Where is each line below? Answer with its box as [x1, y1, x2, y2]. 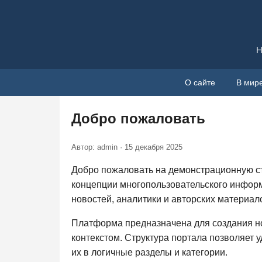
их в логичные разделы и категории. [71, 247, 227, 257]
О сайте [185, 78, 215, 87]
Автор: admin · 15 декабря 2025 [71, 142, 182, 151]
